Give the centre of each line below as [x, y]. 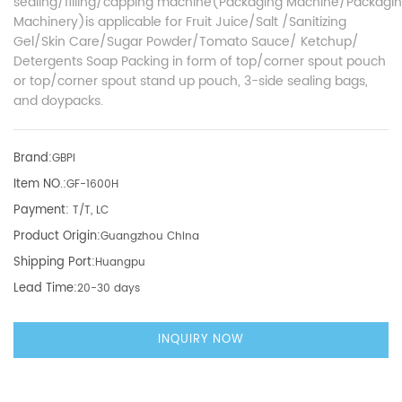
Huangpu [120, 263]
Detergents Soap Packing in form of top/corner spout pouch [200, 62]
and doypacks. [58, 101]
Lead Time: [45, 289]
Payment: [41, 211]
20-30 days [109, 289]
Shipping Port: [54, 263]
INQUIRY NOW [201, 340]
